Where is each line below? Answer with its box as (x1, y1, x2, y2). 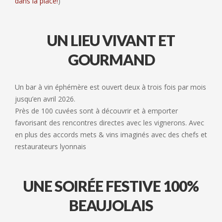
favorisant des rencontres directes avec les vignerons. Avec (15, 117, 204, 127)
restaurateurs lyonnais (15, 141, 86, 151)
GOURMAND (67, 50, 155, 68)
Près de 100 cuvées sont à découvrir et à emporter (15, 106, 178, 115)
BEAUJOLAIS (69, 196, 153, 214)
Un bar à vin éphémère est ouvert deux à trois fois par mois (15, 82, 206, 92)
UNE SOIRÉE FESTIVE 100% (23, 176, 199, 195)
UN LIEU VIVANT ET (47, 31, 175, 49)
